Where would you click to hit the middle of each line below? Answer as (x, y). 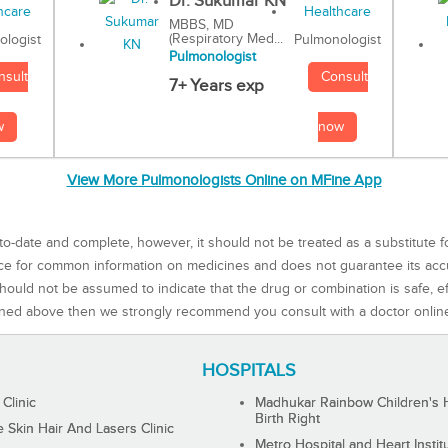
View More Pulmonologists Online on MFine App (224, 181)
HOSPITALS (249, 370)
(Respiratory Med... (225, 39)
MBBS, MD (201, 25)
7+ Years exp (216, 86)
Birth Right (288, 418)
